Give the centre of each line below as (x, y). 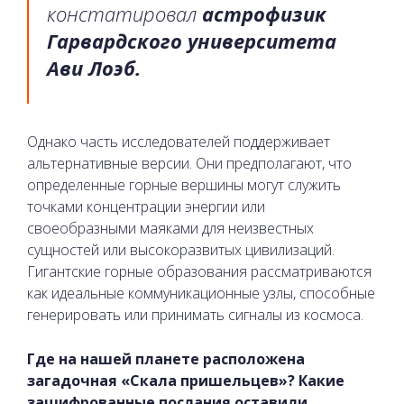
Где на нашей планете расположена (166, 358)
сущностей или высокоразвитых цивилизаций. (181, 249)
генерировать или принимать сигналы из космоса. (195, 314)
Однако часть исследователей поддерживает (179, 141)
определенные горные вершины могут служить (184, 184)
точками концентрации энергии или (146, 206)
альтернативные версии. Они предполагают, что (189, 163)
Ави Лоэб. (94, 67)
